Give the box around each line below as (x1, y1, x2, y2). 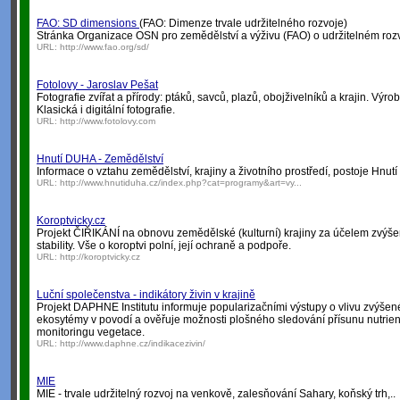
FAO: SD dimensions (37, 17, 139, 29)
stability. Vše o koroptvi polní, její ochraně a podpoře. (37, 239, 291, 252)
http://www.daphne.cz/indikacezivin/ (60, 338, 205, 348)
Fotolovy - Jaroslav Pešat (37, 79, 158, 91)
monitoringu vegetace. (37, 326, 145, 338)
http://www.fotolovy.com (60, 116, 155, 126)
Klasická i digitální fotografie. (37, 104, 175, 116)
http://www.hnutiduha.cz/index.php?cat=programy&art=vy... (60, 178, 302, 187)
